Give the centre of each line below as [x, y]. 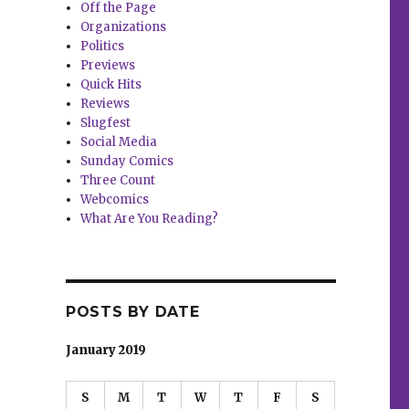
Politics [103, 47]
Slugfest [106, 123]
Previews [108, 66]
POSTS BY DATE [132, 312]
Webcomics [115, 200]
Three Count [118, 181]
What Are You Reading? [150, 219]
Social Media [119, 142]
